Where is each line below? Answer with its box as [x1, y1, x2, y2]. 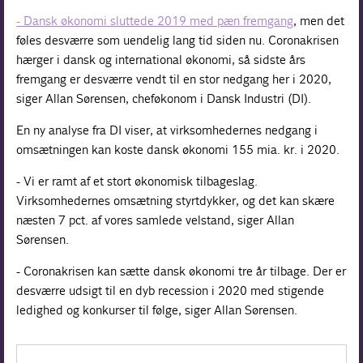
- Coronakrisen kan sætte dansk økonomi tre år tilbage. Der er [16, 263, 347, 279]
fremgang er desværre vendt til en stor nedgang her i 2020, [16, 70, 332, 87]
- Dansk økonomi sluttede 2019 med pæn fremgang [16, 12, 294, 28]
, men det [293, 12, 345, 28]
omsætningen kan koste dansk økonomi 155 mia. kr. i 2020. [16, 141, 340, 157]
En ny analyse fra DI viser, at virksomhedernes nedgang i [16, 122, 318, 138]
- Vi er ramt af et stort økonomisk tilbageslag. [16, 173, 258, 189]
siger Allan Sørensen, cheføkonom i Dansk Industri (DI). [16, 90, 312, 106]
